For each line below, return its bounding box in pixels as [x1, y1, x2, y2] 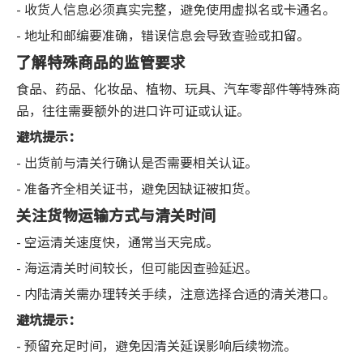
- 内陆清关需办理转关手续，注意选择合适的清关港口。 [16, 283, 335, 303]
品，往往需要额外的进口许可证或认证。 [16, 100, 250, 120]
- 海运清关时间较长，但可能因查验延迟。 [16, 257, 258, 277]
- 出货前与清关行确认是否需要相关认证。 [16, 152, 258, 172]
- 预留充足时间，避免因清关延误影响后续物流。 [16, 335, 297, 355]
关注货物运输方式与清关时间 [16, 203, 216, 225]
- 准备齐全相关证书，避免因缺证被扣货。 [16, 177, 258, 198]
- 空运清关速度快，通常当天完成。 [16, 231, 219, 251]
